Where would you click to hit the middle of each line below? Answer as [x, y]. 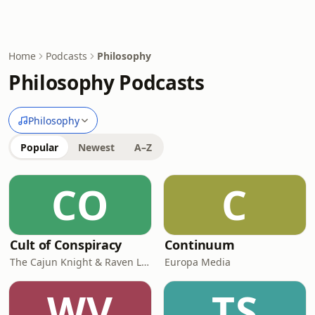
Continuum [200, 245]
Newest [96, 147]
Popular [39, 147]
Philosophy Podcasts [107, 82]
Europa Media [198, 262]
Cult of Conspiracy [66, 245]
